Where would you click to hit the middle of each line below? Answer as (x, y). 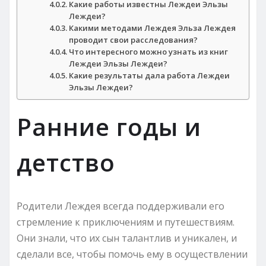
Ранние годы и (109, 126)
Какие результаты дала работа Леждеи (150, 75)
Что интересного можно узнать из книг (149, 51)
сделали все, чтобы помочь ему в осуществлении (132, 254)
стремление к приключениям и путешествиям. (126, 222)
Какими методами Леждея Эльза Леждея (153, 28)
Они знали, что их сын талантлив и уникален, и (127, 238)
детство (66, 162)
